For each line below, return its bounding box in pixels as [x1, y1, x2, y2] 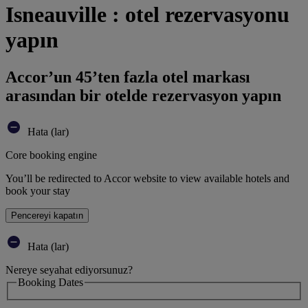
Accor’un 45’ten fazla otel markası [5, 67, 250, 86]
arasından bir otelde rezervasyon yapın [5, 86, 281, 104]
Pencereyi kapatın [11, 210, 83, 221]
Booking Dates [18, 276, 83, 288]
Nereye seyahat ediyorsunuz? [5, 263, 133, 276]
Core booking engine [5, 148, 97, 161]
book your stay [5, 184, 70, 197]
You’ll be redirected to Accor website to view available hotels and [5, 172, 289, 184]
